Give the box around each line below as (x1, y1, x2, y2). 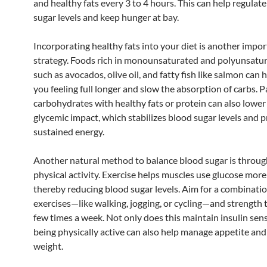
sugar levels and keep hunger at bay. (33, 11, 179, 23)
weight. (33, 240, 63, 252)
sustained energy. (33, 125, 104, 137)
